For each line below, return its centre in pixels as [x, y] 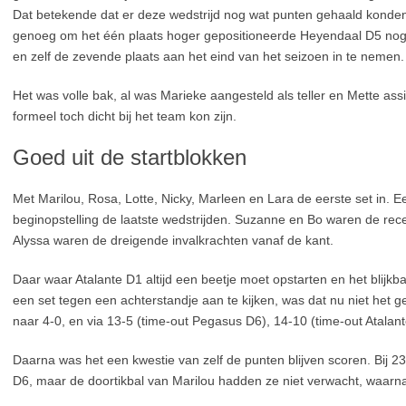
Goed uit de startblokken [130, 157]
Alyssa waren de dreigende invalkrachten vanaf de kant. [173, 240]
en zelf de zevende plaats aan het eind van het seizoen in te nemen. [208, 56]
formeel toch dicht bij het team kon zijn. [125, 116]
